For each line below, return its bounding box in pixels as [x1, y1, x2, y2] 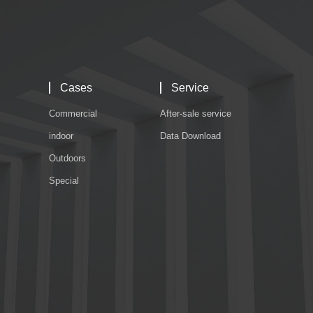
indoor [49, 130, 73, 141]
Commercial [49, 108, 97, 119]
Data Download [160, 130, 221, 141]
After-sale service [160, 108, 231, 119]
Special [49, 175, 79, 186]
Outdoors [49, 152, 86, 163]
